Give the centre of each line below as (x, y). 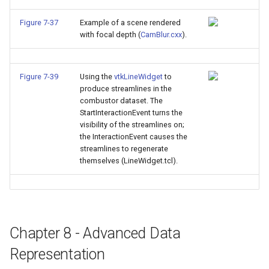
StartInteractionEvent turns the (131, 113)
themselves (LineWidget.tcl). (129, 161)
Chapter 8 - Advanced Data (95, 233)
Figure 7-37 (39, 23)
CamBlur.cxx (161, 35)
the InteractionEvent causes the (134, 137)
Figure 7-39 (39, 77)
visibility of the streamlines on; (132, 125)
